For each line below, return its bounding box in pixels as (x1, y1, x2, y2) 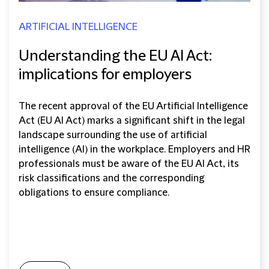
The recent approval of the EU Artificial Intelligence (19, 100, 248, 112)
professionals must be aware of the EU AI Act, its (19, 158, 239, 169)
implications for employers (19, 66, 192, 83)
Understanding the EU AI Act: (19, 47, 212, 65)
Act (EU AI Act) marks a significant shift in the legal (19, 115, 245, 126)
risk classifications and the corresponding (19, 172, 204, 184)
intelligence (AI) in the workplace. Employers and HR (19, 144, 250, 155)
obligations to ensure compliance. (19, 187, 169, 198)
